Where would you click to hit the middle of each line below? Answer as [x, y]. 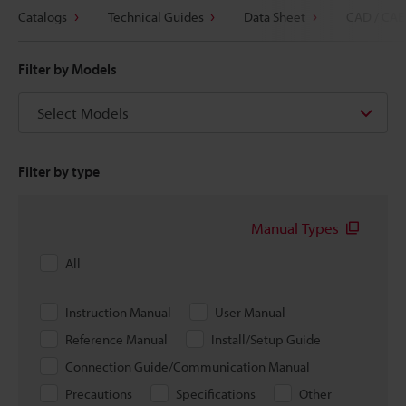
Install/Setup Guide [266, 339]
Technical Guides [155, 17]
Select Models [83, 113]
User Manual [250, 312]
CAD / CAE [375, 17]
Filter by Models [68, 69]
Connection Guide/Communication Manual [188, 367]
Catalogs [43, 17]
